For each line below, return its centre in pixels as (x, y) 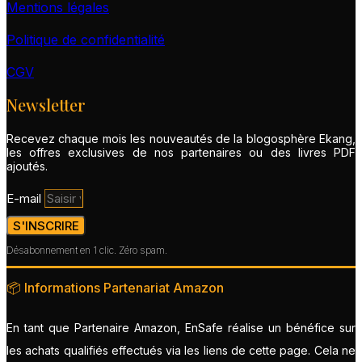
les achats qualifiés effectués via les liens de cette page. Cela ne (181, 350)
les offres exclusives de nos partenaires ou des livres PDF (181, 152)
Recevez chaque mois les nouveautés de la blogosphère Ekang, (181, 138)
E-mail (25, 198)
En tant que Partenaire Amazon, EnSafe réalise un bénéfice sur (181, 327)
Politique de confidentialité (86, 40)
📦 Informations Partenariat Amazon (115, 287)
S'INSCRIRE (46, 225)
